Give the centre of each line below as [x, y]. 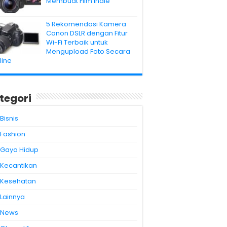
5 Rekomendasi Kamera [86, 24]
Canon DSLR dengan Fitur [87, 33]
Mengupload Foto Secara [88, 51]
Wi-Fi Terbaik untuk [77, 42]
